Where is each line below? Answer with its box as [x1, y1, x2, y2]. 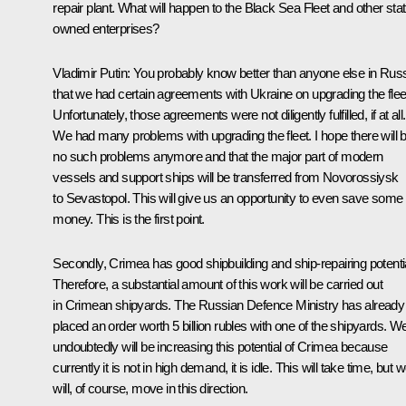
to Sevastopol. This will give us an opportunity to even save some [53, 189, 403, 206]
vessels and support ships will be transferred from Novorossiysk [53, 169, 399, 185]
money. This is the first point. [53, 210, 205, 227]
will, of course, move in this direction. [53, 380, 248, 396]
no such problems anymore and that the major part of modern [53, 148, 383, 164]
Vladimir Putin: [53, 64, 133, 81]
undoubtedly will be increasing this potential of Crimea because [53, 338, 388, 354]
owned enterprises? [53, 20, 159, 36]
